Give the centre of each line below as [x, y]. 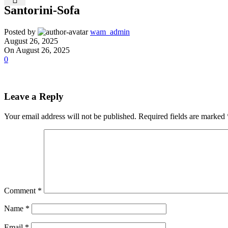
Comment [21, 190]
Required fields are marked [183, 116]
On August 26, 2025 [37, 50]
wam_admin [110, 32]
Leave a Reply [34, 96]
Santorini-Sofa [42, 10]
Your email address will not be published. [70, 116]
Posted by [20, 32]
